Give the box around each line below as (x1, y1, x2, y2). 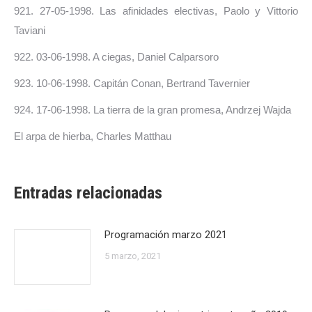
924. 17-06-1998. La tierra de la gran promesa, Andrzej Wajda (14, 104, 291, 116)
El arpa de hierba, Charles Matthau (14, 130, 171, 142)
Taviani (14, 24, 45, 36)
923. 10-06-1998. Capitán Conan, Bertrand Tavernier (14, 77, 250, 89)
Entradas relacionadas (14, 183, 162, 203)
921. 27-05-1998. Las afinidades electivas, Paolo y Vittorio (14, 5, 298, 17)
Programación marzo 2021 (104, 228, 227, 241)
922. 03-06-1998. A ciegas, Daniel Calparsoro (14, 51, 219, 63)
